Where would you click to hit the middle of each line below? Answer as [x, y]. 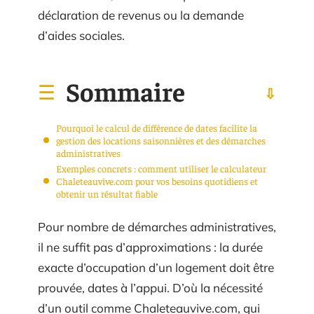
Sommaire [125, 90]
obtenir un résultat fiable [107, 193]
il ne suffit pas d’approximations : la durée [150, 247]
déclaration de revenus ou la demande [141, 15]
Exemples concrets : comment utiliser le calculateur [161, 168]
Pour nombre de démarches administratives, [157, 227]
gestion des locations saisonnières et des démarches [161, 140]
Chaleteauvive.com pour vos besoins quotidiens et [157, 180]
